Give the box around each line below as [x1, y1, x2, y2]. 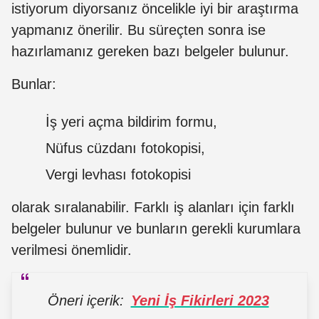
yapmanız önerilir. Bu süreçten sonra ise [11, 21, 266, 38]
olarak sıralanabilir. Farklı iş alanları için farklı [11, 199, 295, 215]
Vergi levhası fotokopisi [46, 166, 191, 182]
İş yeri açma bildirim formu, [46, 113, 217, 130]
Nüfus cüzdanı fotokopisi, [46, 140, 205, 156]
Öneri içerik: [47, 292, 128, 308]
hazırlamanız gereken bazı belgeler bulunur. [11, 43, 289, 59]
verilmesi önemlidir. [11, 241, 132, 258]
